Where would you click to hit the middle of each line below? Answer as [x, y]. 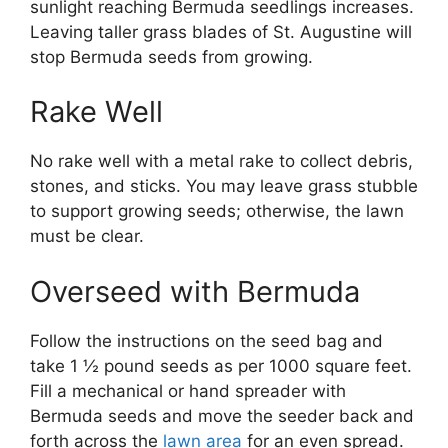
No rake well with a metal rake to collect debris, [221, 161]
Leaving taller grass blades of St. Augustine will [221, 31]
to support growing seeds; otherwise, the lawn [217, 211]
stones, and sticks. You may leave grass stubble [224, 186]
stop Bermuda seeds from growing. [171, 56]
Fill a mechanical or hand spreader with [188, 390]
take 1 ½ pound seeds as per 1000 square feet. [221, 365]
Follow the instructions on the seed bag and [206, 340]
